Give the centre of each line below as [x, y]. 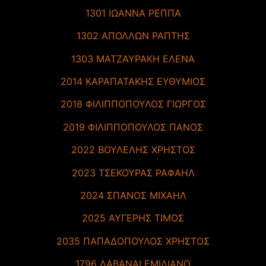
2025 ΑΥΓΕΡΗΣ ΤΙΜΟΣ [133, 218]
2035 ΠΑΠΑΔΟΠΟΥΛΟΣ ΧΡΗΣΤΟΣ [133, 241]
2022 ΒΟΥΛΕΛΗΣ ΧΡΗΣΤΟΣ [133, 150]
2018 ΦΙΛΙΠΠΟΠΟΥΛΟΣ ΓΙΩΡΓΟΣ [133, 104]
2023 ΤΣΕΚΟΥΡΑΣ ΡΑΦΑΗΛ [133, 172]
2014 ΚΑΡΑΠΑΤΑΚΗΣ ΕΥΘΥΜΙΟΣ [133, 82]
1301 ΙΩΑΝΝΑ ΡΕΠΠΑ [133, 13]
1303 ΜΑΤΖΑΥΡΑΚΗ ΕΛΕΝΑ [133, 58]
